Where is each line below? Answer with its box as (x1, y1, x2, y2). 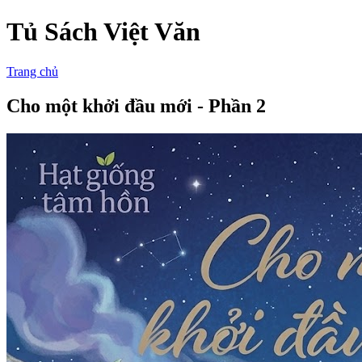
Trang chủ (6, 64, 58, 78)
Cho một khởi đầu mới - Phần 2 (6, 95, 266, 116)
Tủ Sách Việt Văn (6, 17, 200, 47)
